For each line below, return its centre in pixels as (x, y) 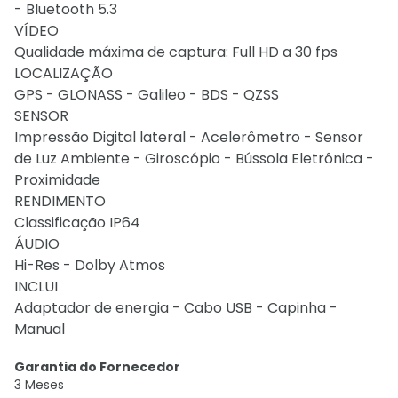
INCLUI (36, 287)
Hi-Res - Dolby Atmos (90, 265)
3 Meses (39, 385)
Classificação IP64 (77, 223)
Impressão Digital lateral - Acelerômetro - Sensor (189, 137)
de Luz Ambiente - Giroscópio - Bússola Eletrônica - (194, 159)
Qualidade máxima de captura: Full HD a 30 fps (176, 52)
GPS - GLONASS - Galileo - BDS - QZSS (147, 95)
